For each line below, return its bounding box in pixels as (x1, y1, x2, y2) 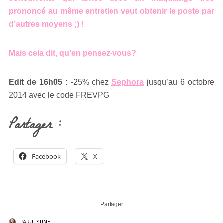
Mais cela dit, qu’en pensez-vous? (9, 48, 138, 57)
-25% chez (67, 77, 112, 86)
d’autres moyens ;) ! (9, 19, 84, 28)
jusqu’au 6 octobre (144, 77, 215, 86)
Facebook (32, 151, 61, 161)
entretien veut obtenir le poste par (85, 6, 214, 15)
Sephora (111, 77, 144, 86)
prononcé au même (9, 6, 86, 15)
